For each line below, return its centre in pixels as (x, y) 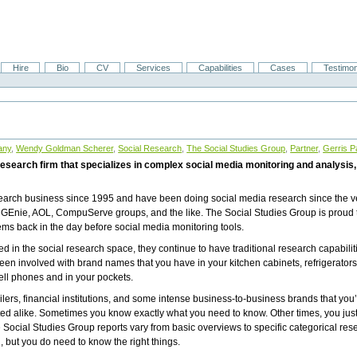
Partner (304, 149)
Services (153, 68)
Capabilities (220, 68)
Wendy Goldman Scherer (65, 149)
